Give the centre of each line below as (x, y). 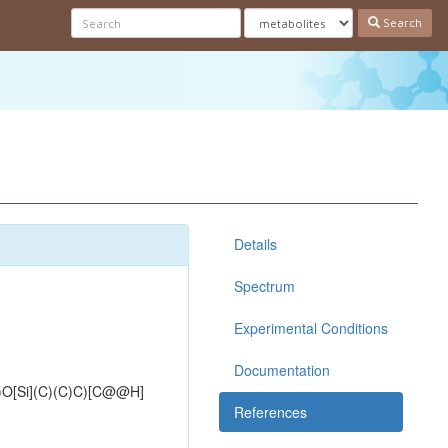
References (270, 412)
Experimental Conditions (311, 328)
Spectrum (264, 286)
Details (255, 244)
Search (401, 22)
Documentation (282, 370)
